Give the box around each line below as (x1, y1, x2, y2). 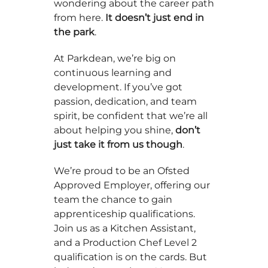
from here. (54, 12, 105, 23)
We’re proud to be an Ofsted (54, 165, 190, 176)
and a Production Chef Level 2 (54, 237, 197, 248)
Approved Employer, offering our (54, 179, 210, 191)
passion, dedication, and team (54, 96, 197, 107)
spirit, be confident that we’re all (54, 110, 208, 121)
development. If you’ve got (54, 81, 182, 93)
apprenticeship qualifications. (54, 208, 195, 220)
